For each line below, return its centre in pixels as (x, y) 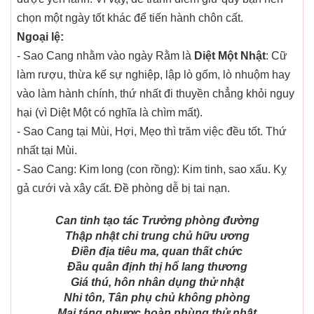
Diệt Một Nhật (230, 56)
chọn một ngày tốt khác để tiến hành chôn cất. (130, 18)
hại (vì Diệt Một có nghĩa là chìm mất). (110, 113)
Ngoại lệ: (40, 37)
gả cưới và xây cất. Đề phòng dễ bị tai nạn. (123, 189)
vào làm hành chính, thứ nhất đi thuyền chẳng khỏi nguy (156, 94)
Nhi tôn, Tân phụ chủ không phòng (157, 298)
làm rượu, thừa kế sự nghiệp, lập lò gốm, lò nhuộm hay (153, 75)
